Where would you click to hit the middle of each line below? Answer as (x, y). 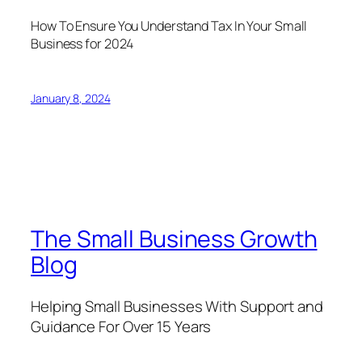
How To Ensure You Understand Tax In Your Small (169, 26)
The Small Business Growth (174, 238)
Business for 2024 (82, 44)
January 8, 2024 (71, 98)
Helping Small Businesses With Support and (177, 307)
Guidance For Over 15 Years (121, 327)
